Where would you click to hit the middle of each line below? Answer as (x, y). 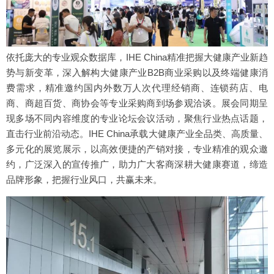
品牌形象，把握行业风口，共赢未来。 (84, 179)
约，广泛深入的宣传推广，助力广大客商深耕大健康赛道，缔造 (137, 164)
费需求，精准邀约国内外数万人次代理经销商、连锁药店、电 (137, 87)
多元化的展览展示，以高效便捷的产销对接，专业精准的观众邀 (137, 149)
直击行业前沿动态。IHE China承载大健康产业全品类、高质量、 (137, 133)
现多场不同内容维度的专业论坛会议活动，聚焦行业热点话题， (137, 118)
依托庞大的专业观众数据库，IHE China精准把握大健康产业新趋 (137, 57)
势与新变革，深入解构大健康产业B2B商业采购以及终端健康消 (137, 72)
